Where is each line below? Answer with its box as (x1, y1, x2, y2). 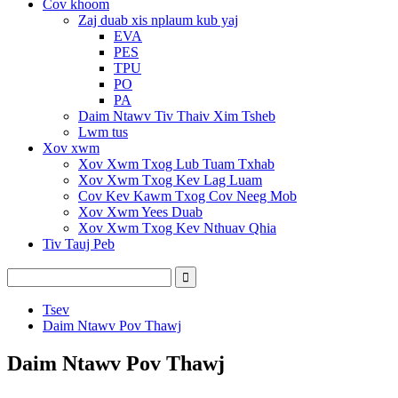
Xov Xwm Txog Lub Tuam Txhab (78, 156, 275, 171)
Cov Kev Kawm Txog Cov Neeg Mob (78, 188, 297, 203)
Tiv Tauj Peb (43, 236, 115, 251)
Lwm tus (78, 124, 128, 139)
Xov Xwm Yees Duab (78, 204, 203, 219)
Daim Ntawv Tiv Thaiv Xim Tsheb (78, 108, 275, 123)
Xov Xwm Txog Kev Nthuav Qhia (78, 220, 276, 235)
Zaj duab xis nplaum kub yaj (78, 12, 238, 28)
